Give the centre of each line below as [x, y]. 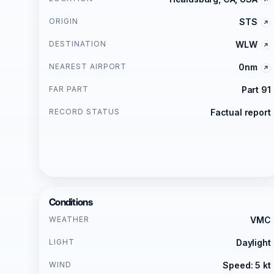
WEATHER [69, 219]
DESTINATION [78, 43]
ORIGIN [64, 21]
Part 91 [256, 89]
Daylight [253, 242]
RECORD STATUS [84, 111]
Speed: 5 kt [247, 265]
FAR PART [69, 89]
